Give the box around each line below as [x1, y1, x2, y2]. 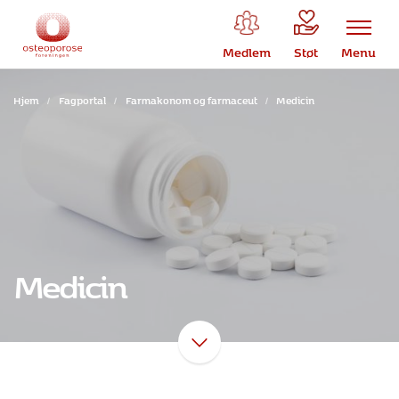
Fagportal [58, 90, 106, 108]
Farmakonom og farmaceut [125, 90, 257, 108]
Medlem [223, 39, 272, 61]
